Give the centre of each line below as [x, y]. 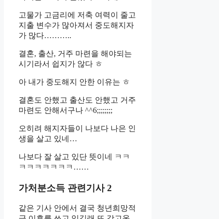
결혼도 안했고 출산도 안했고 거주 [77, 100]
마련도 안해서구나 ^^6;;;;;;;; [66, 110]
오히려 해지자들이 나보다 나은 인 [77, 129]
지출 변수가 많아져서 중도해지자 [76, 25]
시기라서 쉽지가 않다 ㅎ [61, 64]
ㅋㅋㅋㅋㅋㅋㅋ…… [54, 167]
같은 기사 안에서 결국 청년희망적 [77, 208]
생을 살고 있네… [48, 139]
